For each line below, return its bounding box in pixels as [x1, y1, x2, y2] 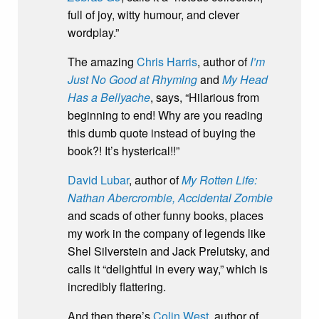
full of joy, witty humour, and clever [68, 6, 239, 23]
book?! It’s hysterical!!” [68, 142, 179, 159]
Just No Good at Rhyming [68, 71, 197, 88]
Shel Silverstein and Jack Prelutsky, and [68, 243, 270, 260]
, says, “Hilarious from [150, 89, 259, 106]
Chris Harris [137, 53, 197, 70]
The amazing [68, 53, 137, 70]
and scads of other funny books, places [68, 207, 263, 224]
